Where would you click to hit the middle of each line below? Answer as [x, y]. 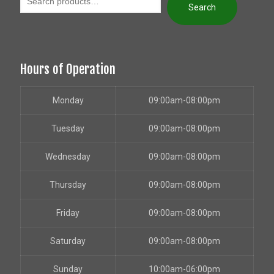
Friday [68, 213]
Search [202, 8]
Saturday [68, 241]
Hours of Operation [68, 69]
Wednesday [68, 157]
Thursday [68, 185]
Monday [68, 101]
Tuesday [68, 129]
